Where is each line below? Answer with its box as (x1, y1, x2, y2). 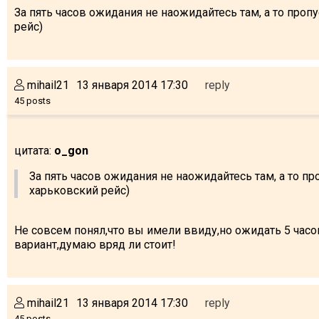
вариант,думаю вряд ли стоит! (14, 237, 176, 251)
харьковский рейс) (29, 183, 130, 197)
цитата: (14, 143, 54, 157)
